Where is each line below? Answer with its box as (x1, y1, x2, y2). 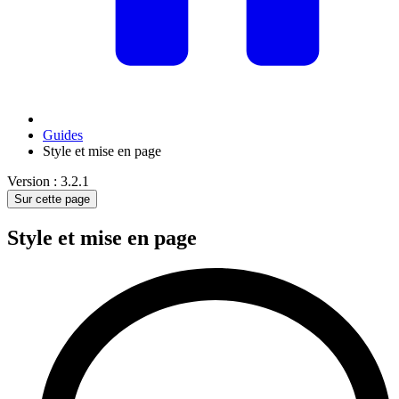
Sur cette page (14, 192, 90, 207)
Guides (43, 127, 83, 143)
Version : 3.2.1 (7, 174, 89, 190)
